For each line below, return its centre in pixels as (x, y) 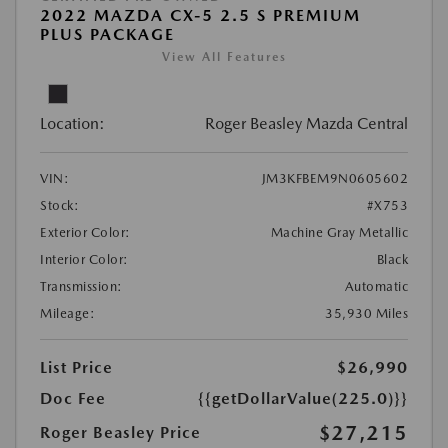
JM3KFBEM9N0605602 (334, 178)
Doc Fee (73, 398)
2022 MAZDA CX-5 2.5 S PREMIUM (200, 15)
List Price (76, 367)
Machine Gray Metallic (339, 232)
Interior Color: (84, 259)
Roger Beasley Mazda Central (306, 123)
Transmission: (81, 286)
